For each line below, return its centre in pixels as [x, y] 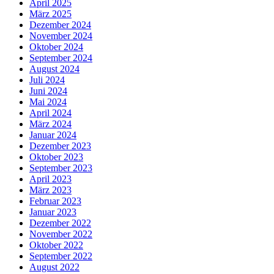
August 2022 [54, 267]
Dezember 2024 [60, 25]
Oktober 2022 [56, 245]
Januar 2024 [53, 135]
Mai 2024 [48, 102]
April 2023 [50, 179]
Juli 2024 [47, 80]
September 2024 [61, 58]
